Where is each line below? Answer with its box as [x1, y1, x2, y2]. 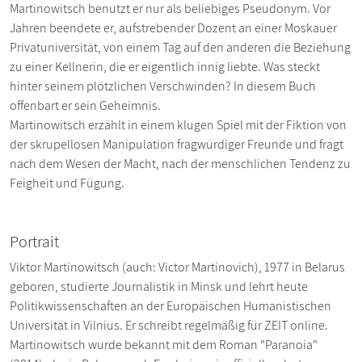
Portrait [10, 231, 59, 253]
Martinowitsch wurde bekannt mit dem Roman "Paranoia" [10, 336, 318, 354]
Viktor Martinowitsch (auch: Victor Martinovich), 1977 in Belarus [10, 259, 345, 276]
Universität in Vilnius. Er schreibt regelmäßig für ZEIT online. [10, 317, 328, 335]
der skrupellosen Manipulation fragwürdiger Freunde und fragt [10, 136, 343, 154]
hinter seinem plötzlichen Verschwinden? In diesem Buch [10, 78, 316, 95]
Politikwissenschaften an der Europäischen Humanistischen [10, 297, 331, 315]
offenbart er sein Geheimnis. [10, 97, 161, 115]
